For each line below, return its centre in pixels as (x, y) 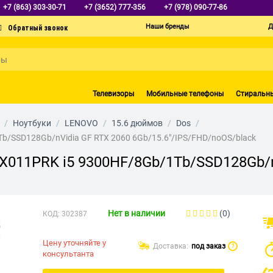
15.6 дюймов (137, 123)
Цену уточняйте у (75, 243)
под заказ (208, 246)
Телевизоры (113, 94)
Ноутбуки (32, 123)
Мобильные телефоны (185, 94)
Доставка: (170, 246)
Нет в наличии (136, 213)
